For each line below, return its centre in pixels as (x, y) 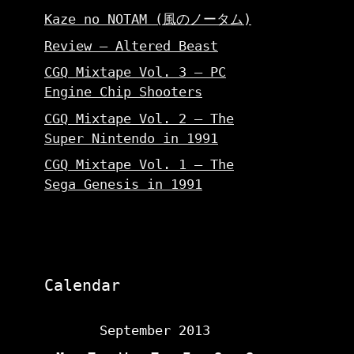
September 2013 (155, 330)
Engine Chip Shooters (123, 92)
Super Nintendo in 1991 (131, 138)
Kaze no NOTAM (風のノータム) (148, 19)
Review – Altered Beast (131, 45)
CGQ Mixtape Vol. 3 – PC (135, 72)
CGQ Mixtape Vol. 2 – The (139, 118)
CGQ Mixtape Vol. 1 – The (139, 164)
